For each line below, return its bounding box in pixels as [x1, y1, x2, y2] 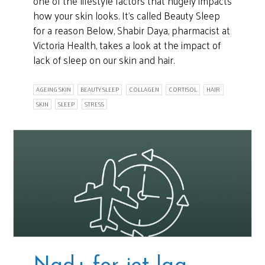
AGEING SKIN [35, 84, 71, 95]
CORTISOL [169, 84, 197, 95]
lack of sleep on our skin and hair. [33, 51, 174, 69]
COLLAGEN [128, 84, 159, 95]
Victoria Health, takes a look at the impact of [33, 36, 221, 54]
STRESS [84, 98, 104, 109]
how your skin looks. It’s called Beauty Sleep [33, 7, 220, 25]
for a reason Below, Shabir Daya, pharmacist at [33, 21, 230, 40]
